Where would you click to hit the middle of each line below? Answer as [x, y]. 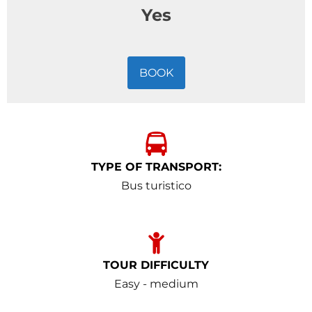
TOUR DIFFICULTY [156, 265]
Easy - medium [156, 284]
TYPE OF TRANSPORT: [156, 167]
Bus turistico [156, 186]
